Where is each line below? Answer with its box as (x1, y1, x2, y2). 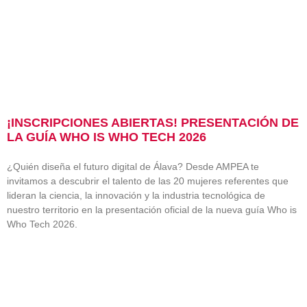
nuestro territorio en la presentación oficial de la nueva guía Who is (7, 204, 297, 216)
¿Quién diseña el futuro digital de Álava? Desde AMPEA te (7, 161, 259, 173)
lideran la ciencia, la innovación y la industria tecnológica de (7, 190, 265, 201)
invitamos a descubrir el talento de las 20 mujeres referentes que (7, 175, 288, 187)
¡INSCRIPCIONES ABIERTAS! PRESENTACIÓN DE (7, 116, 299, 130)
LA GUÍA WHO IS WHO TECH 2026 (7, 130, 206, 145)
